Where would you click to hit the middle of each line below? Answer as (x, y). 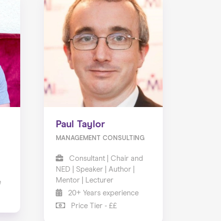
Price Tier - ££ (93, 206)
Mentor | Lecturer (84, 180)
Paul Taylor (80, 124)
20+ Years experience (102, 193)
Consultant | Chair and (105, 158)
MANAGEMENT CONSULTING (100, 138)
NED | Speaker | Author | (95, 169)
